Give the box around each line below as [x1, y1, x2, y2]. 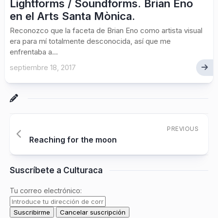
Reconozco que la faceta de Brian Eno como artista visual [10, 26, 202, 35]
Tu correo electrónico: [10, 186, 82, 195]
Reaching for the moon [29, 135, 117, 145]
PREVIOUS [167, 125, 199, 132]
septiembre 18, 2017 [10, 63, 76, 72]
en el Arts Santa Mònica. [10, 10, 135, 22]
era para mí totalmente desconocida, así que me [10, 36, 171, 46]
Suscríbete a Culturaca [10, 165, 103, 175]
